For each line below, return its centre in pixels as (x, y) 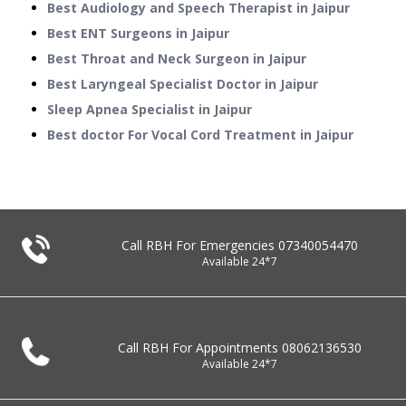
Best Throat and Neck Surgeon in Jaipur (177, 59)
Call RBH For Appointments (199, 348)
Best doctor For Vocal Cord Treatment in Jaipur (200, 135)
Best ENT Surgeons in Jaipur (138, 34)
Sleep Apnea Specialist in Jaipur (150, 110)
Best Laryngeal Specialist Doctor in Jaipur (183, 84)
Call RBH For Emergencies (199, 246)
